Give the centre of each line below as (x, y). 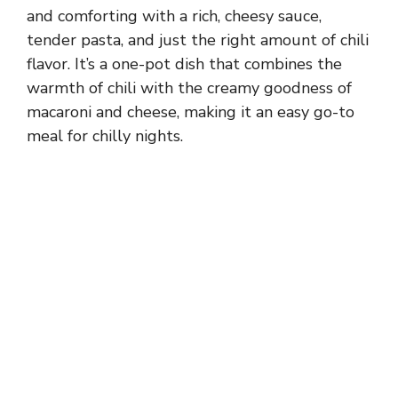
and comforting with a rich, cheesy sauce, (174, 16)
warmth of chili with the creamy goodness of (189, 88)
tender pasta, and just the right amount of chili (198, 40)
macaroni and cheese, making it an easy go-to (191, 111)
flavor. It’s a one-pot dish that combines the (184, 64)
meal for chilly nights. (105, 135)
